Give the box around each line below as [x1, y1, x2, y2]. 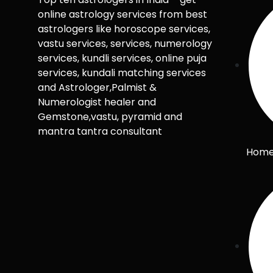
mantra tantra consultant [38, 124, 162, 139]
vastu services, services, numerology [38, 37, 212, 51]
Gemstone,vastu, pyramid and [38, 110, 182, 124]
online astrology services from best [38, 7, 207, 22]
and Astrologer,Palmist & [38, 80, 157, 95]
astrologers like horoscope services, [38, 22, 210, 37]
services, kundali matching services [38, 66, 206, 80]
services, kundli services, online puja [38, 51, 207, 66]
